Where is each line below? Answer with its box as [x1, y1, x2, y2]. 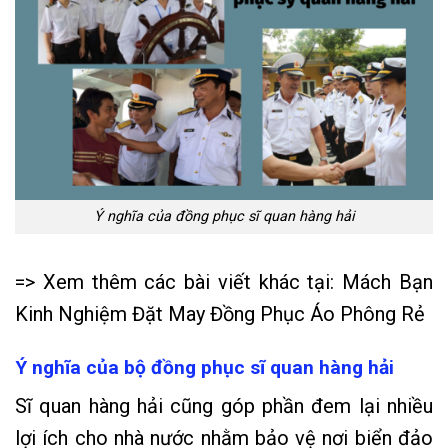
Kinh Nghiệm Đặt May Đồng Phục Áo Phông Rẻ [15, 302, 425, 327]
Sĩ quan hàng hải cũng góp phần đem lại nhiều [15, 393, 433, 418]
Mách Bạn [342, 270, 434, 295]
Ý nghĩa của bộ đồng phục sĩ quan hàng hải [15, 356, 394, 380]
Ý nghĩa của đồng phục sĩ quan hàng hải [94, 208, 354, 226]
